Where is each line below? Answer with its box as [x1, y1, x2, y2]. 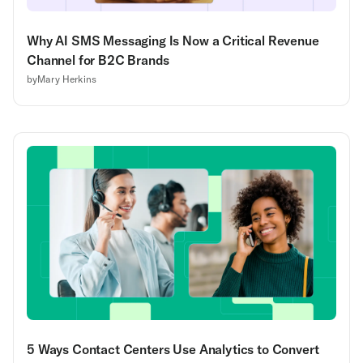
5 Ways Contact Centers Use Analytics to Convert [27, 341, 319, 358]
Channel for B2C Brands [27, 52, 169, 69]
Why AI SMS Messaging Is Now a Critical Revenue [27, 32, 319, 49]
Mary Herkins [37, 73, 96, 86]
